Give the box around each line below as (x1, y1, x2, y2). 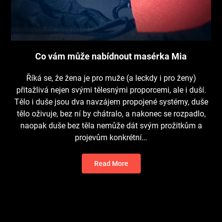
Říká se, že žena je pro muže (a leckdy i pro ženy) (26, 73, 196, 83)
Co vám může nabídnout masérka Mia (35, 51, 187, 61)
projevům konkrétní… (75, 132, 147, 142)
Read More (94, 159, 128, 167)
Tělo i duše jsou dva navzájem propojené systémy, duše (14, 97, 208, 107)
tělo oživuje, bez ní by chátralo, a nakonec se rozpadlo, (16, 109, 206, 118)
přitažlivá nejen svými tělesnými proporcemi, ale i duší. (16, 85, 206, 95)
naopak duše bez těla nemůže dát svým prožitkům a (20, 120, 202, 130)
